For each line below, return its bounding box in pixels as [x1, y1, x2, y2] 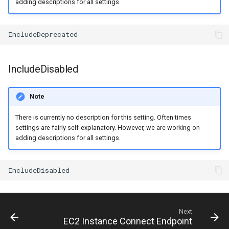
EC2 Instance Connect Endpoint [63, 216, 192, 227]
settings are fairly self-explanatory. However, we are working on [15, 123, 200, 131]
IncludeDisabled [8, 62, 78, 75]
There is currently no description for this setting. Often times [15, 113, 191, 121]
